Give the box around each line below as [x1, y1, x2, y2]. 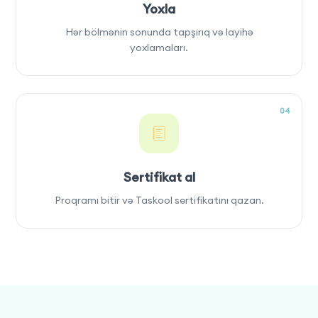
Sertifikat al [123, 168, 195, 185]
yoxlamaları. [130, 40, 188, 54]
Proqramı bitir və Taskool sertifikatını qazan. [54, 193, 264, 207]
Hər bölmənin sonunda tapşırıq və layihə [65, 25, 253, 38]
